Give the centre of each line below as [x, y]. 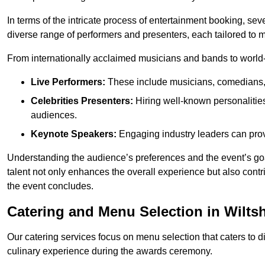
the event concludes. [50, 186]
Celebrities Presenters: [82, 101]
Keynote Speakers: [74, 134]
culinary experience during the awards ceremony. [110, 251]
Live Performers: [68, 82]
